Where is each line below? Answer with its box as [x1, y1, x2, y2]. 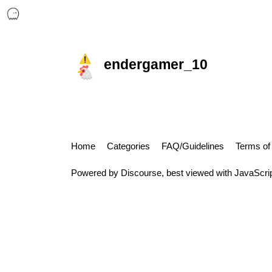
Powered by [71, 167, 121, 178]
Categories [107, 141, 150, 152]
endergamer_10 [104, 57, 208, 73]
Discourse [121, 167, 161, 178]
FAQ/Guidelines [161, 141, 224, 152]
